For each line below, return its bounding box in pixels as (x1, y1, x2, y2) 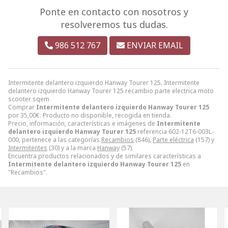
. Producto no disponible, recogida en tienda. (40, 110, 172, 120)
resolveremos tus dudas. (60, 18, 168, 31)
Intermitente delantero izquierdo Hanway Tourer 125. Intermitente (8, 78, 199, 87)
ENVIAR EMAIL (127, 39, 183, 51)
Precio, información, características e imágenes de (8, 119, 157, 128)
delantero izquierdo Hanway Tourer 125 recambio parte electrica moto (8, 86, 214, 95)
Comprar (8, 102, 36, 111)
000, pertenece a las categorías (8, 135, 101, 144)
